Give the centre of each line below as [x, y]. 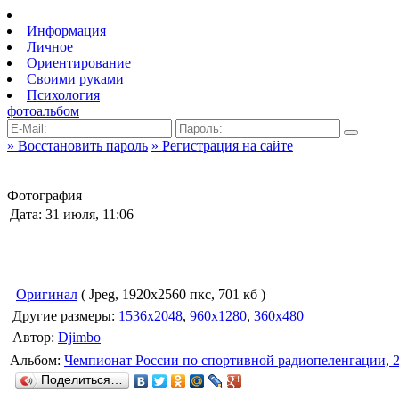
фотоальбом [43, 111]
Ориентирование [79, 63]
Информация [66, 31]
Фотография [45, 195]
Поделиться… [82, 380]
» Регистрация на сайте [222, 146]
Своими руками [75, 79]
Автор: [35, 337]
